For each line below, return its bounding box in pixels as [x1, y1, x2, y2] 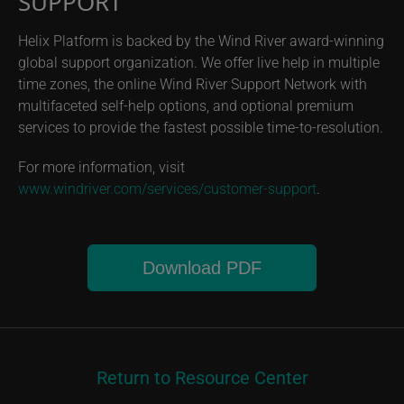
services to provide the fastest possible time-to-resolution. [18, 117, 383, 136]
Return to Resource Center [96, 365, 308, 389]
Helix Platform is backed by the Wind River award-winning [18, 31, 384, 50]
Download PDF [142, 258, 262, 278]
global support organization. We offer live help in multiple [18, 52, 380, 71]
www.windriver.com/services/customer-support [18, 179, 317, 197]
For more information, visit [18, 157, 185, 176]
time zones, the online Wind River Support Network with [18, 74, 367, 93]
